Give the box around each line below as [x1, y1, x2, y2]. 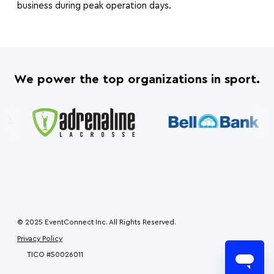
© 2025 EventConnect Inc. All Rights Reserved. [17, 218, 176, 226]
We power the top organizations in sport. [14, 73, 260, 86]
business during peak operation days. [17, 1, 171, 11]
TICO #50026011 [27, 251, 83, 259]
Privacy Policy [17, 235, 62, 243]
